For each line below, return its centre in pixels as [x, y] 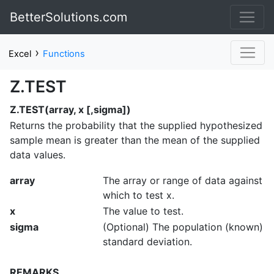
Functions [64, 54]
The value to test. [143, 211]
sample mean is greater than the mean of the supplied [135, 140]
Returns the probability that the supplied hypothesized [136, 125]
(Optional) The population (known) [183, 227]
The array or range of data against [183, 180]
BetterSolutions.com [68, 17]
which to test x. [139, 195]
